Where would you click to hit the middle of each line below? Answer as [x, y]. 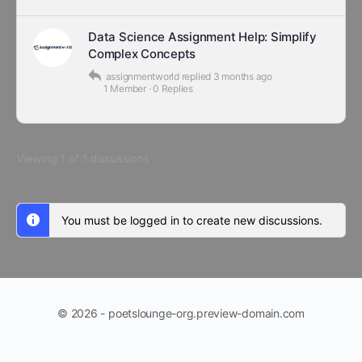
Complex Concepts [142, 54]
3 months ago [242, 76]
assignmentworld [142, 76]
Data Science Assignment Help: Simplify [202, 37]
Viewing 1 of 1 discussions [83, 158]
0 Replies [173, 88]
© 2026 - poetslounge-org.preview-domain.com [181, 313]
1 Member [124, 88]
